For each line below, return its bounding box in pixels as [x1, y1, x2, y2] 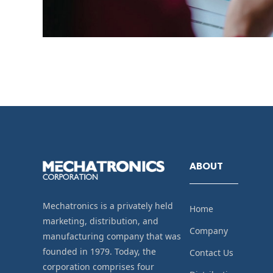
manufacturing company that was [43, 230, 181, 243]
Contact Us [189, 247, 233, 259]
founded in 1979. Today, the [43, 246, 156, 258]
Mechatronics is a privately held [43, 200, 173, 212]
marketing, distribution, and [43, 215, 158, 227]
